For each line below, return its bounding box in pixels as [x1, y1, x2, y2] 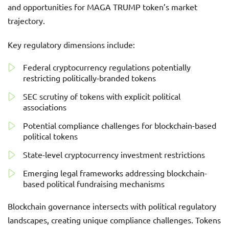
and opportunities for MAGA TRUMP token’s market [8, 2, 197, 12]
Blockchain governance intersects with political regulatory [8, 201, 216, 211]
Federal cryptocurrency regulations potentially [23, 62, 191, 72]
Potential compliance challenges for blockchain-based [23, 120, 216, 130]
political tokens [23, 131, 78, 141]
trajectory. [8, 15, 45, 26]
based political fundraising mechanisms [23, 178, 165, 189]
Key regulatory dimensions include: [8, 39, 135, 50]
